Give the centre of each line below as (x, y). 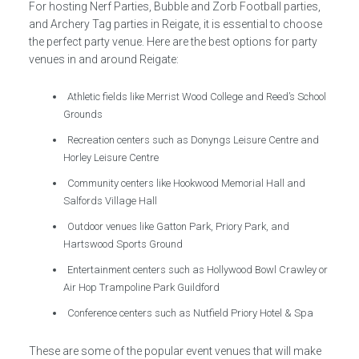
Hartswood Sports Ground (123, 244)
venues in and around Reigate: (103, 59)
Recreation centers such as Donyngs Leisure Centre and (194, 139)
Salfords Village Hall (111, 200)
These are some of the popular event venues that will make (175, 351)
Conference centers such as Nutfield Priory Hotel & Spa (191, 313)
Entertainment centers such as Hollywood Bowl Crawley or (198, 269)
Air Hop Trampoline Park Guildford (142, 287)
